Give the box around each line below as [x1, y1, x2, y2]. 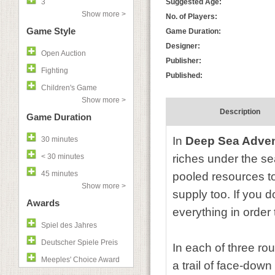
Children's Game [41, 83, 97, 92]
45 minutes [41, 169, 78, 178]
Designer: [166, 42, 200, 50]
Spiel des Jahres [41, 221, 97, 230]
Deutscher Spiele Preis [41, 238, 118, 247]
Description [219, 107, 260, 116]
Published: [166, 71, 203, 80]
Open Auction [41, 49, 86, 58]
